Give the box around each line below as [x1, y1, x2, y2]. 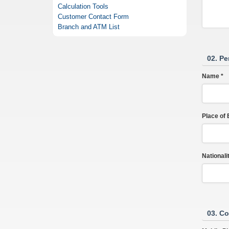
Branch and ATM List [58, 23, 120, 31]
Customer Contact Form [58, 13, 129, 20]
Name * [201, 72, 223, 80]
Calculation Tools [58, 3, 109, 10]
